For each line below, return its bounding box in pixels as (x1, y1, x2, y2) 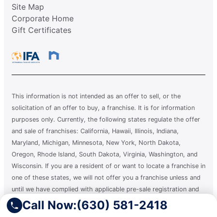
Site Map (12, 1, 44, 12)
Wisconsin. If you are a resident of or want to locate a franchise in (12, 162, 205, 170)
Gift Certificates (12, 25, 71, 35)
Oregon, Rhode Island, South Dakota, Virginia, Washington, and (12, 150, 198, 158)
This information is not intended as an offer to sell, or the (12, 92, 181, 100)
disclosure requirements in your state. (12, 197, 123, 204)
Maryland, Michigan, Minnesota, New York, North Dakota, (12, 139, 181, 146)
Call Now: (22, 198, 77, 212)
